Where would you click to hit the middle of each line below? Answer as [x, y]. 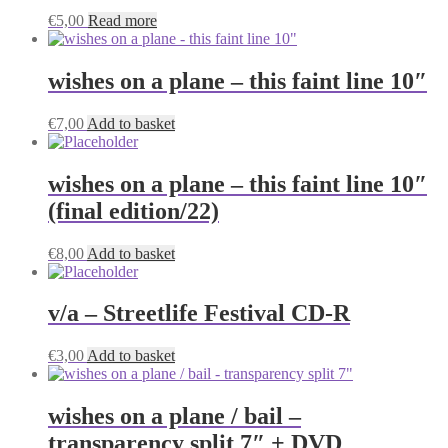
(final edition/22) [133, 210]
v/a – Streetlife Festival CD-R [199, 313]
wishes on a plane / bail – [174, 416]
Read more [122, 20]
